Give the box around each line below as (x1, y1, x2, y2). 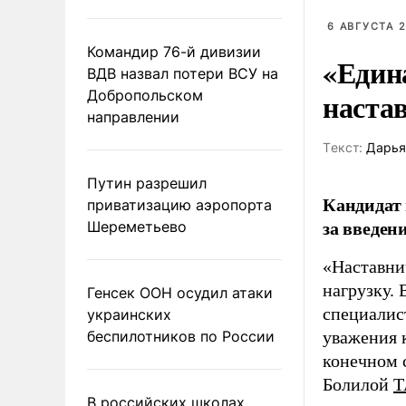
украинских (87, 304, 171, 324)
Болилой (323, 374, 393, 394)
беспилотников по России (87, 326, 275, 345)
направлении (87, 107, 179, 126)
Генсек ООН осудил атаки (87, 283, 273, 302)
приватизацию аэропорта (87, 195, 272, 214)
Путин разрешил (87, 173, 207, 192)
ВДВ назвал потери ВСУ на (87, 63, 278, 82)
